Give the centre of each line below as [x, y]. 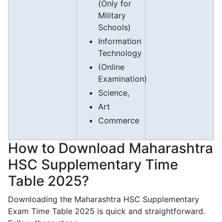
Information [120, 41]
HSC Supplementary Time [93, 165]
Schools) [114, 28]
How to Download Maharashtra [111, 148]
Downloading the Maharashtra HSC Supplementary [104, 199]
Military [112, 16]
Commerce [119, 121]
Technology [120, 53]
